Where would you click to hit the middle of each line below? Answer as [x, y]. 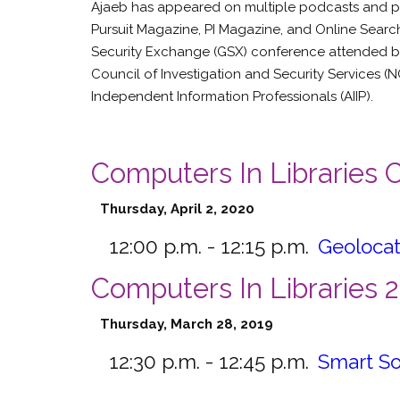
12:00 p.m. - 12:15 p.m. [209, 246]
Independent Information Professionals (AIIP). [232, 96]
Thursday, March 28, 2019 [187, 324]
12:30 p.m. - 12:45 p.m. [209, 362]
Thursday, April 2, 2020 [177, 209]
